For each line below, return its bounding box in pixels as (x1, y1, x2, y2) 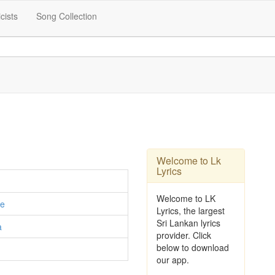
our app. (157, 254, 189, 266)
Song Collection (36, 10, 97, 22)
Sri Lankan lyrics (157, 217, 220, 229)
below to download (157, 241, 229, 254)
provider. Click (157, 229, 211, 241)
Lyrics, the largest (157, 204, 225, 217)
